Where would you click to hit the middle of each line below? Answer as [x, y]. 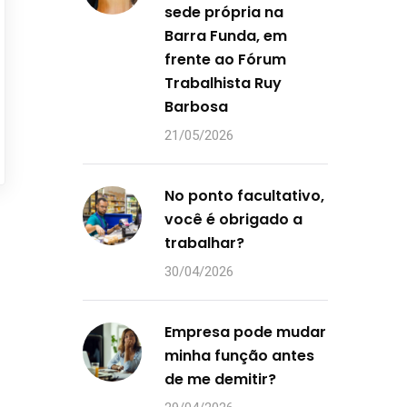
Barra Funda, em [226, 36]
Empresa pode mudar [245, 332]
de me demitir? [220, 379]
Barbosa [196, 107]
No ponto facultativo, [244, 196]
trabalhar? [204, 243]
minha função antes [239, 356]
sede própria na [224, 12]
